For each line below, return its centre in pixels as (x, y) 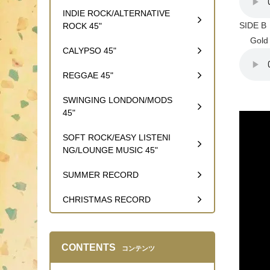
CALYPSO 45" (89, 51)
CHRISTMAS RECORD (107, 200)
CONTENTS (89, 248)
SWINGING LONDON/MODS (118, 100)
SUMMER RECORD (101, 175)
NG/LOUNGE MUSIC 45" (110, 150)
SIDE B (253, 26)
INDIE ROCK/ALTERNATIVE (116, 14)
